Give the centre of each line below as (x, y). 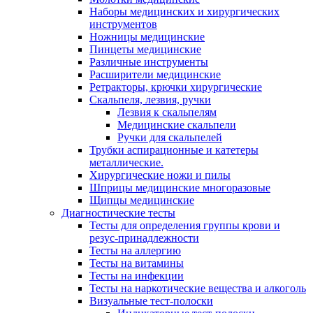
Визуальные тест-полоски (151, 301)
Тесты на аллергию (135, 251)
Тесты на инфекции (137, 276)
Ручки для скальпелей (170, 138)
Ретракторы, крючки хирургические (176, 87)
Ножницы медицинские (147, 37)
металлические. (126, 163)
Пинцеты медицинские (145, 50)
